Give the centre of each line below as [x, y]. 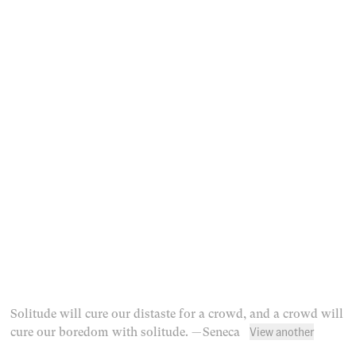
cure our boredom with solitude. [100, 333]
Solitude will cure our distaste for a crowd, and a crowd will [177, 315]
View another [282, 331]
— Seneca [216, 333]
